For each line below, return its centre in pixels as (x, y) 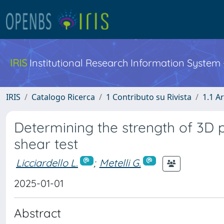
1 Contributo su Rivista (149, 97)
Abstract (37, 213)
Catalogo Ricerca (63, 97)
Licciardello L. (47, 162)
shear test (46, 144)
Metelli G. (120, 162)
